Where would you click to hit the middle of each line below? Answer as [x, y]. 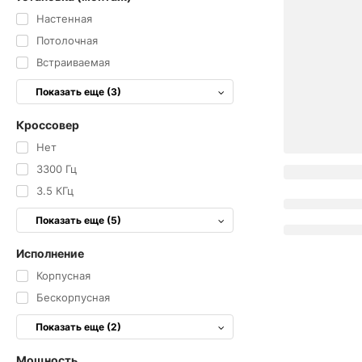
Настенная [64, 19]
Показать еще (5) [78, 220]
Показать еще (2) [78, 327]
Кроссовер [48, 125]
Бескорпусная [73, 297]
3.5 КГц [55, 191]
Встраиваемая [73, 62]
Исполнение [50, 253]
